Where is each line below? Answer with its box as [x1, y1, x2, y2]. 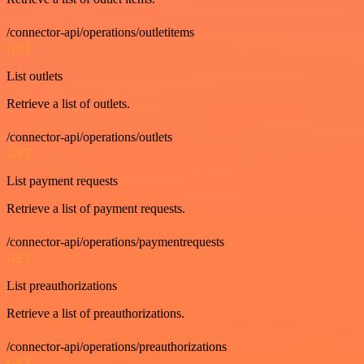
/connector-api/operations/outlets [6, 129, 172, 144]
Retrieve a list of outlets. [6, 96, 130, 110]
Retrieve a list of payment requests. [6, 201, 185, 215]
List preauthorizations [6, 278, 117, 292]
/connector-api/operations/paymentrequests [6, 234, 224, 249]
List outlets [6, 68, 63, 83]
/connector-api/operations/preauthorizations [6, 339, 227, 353]
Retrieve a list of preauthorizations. [6, 305, 184, 320]
